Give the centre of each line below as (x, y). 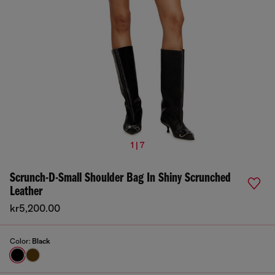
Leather (26, 192)
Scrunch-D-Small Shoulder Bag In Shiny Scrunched (120, 178)
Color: (21, 241)
